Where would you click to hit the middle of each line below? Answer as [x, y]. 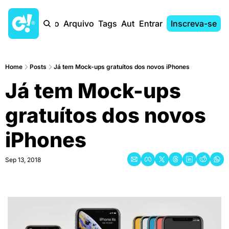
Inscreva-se [194, 24]
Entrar [151, 24]
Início [49, 24]
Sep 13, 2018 [23, 160]
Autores [136, 24]
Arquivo [79, 24]
